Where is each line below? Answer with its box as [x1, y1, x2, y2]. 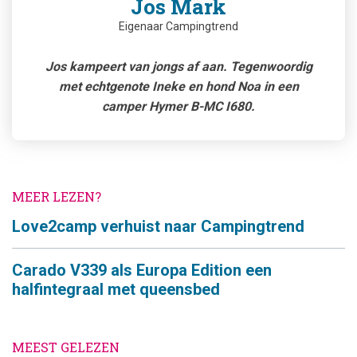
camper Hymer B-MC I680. [102, 98, 255, 114]
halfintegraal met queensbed [12, 279, 220, 299]
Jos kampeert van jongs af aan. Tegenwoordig [45, 58, 312, 74]
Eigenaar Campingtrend [119, 19, 238, 33]
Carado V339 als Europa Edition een [12, 260, 272, 280]
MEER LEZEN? [12, 187, 101, 205]
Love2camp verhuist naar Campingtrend [12, 216, 304, 236]
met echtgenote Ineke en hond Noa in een [58, 78, 299, 94]
